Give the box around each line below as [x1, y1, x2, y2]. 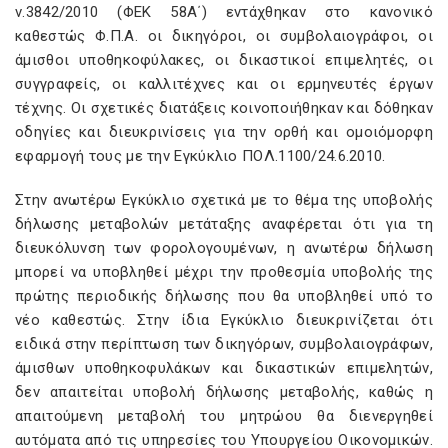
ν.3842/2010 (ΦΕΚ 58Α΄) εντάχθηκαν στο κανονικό [15, 3, 433, 21]
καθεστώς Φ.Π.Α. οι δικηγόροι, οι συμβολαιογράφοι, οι [15, 27, 433, 45]
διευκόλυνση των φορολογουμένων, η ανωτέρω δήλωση [15, 239, 433, 257]
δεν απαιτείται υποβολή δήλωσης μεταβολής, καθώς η [15, 383, 433, 401]
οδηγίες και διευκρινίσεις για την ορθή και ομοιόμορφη [15, 123, 433, 141]
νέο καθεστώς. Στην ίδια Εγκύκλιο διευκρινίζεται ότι [15, 311, 433, 329]
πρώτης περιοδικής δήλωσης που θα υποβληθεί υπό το [15, 287, 433, 305]
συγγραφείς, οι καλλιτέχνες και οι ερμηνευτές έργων [15, 75, 433, 93]
